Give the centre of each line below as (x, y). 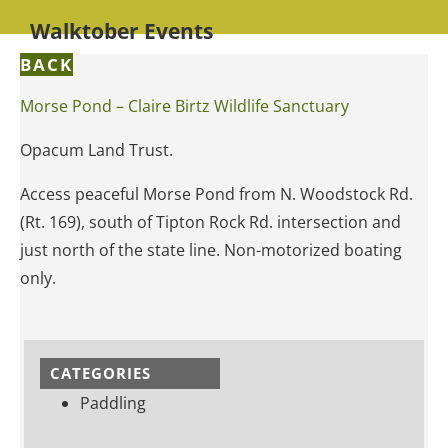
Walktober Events (121, 30)
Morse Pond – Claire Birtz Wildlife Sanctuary (184, 105)
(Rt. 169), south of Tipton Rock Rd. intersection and (210, 221)
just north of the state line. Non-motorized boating (211, 249)
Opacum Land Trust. (96, 149)
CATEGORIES (100, 372)
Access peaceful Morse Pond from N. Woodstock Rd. (216, 193)
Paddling (113, 402)
